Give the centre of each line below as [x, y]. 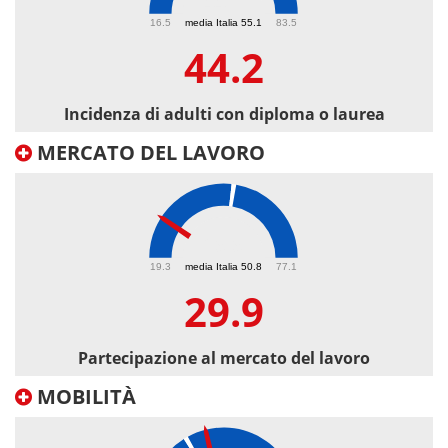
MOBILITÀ [84, 397]
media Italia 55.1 [223, 22]
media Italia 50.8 [223, 266]
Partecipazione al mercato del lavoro [224, 358]
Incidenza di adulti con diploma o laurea [224, 114]
